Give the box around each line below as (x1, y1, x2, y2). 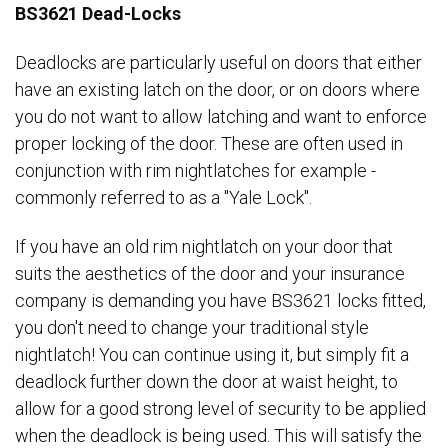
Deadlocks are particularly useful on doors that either (15, 51, 422, 73)
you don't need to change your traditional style (15, 317, 369, 339)
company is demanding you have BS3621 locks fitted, (15, 290, 426, 312)
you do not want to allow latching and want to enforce (15, 105, 427, 127)
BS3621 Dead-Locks (15, 2, 181, 24)
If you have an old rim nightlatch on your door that (15, 236, 393, 258)
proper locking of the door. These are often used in (15, 132, 403, 154)
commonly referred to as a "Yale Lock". (15, 186, 312, 208)
